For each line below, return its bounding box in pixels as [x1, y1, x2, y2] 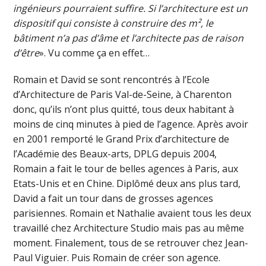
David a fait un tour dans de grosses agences [13, 191, 214, 205]
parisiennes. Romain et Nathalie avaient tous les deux [13, 206, 252, 220]
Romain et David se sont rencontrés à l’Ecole [13, 72, 210, 86]
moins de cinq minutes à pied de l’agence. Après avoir [13, 117, 249, 131]
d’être [13, 46, 40, 59]
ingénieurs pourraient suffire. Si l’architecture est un [13, 1, 248, 15]
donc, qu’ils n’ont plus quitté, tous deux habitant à [13, 102, 235, 116]
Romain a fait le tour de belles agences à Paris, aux [13, 161, 239, 175]
